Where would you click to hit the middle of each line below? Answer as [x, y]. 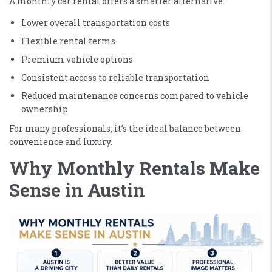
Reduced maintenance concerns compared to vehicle [135, 96]
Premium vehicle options [77, 59]
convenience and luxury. [61, 142]
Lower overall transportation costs [96, 23]
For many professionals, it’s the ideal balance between [125, 129]
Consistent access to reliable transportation [115, 78]
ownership [45, 109]
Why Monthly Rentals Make [134, 168]
